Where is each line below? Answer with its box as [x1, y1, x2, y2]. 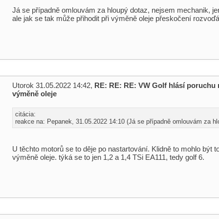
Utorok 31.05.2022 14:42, [12, 81, 94, 89]
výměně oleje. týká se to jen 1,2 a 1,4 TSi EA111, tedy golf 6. [12, 153, 204, 161]
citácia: [15, 110, 36, 118]
